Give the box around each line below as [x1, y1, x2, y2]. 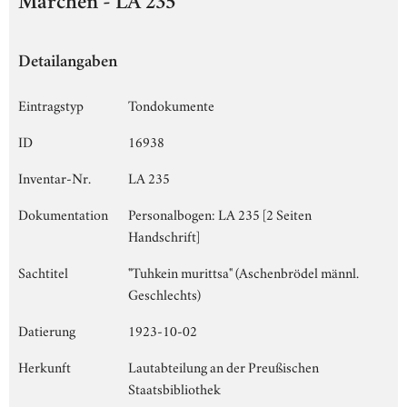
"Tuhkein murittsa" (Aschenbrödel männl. [128, 261, 359, 282]
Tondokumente [128, 94, 214, 114]
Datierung [18, 319, 75, 340]
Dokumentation [18, 203, 108, 223]
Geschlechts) [128, 283, 201, 303]
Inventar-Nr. [18, 166, 91, 187]
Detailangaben [18, 54, 117, 72]
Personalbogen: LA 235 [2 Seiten [128, 203, 312, 223]
